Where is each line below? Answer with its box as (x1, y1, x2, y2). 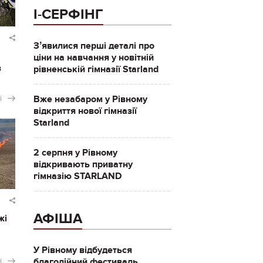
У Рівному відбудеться (33, 244, 132, 256)
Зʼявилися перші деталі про (33, 40, 154, 52)
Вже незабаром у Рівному (33, 93, 147, 105)
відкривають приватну (33, 159, 133, 170)
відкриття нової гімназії (33, 105, 137, 117)
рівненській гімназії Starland (33, 63, 159, 75)
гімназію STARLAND (33, 170, 122, 182)
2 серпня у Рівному (33, 147, 117, 159)
